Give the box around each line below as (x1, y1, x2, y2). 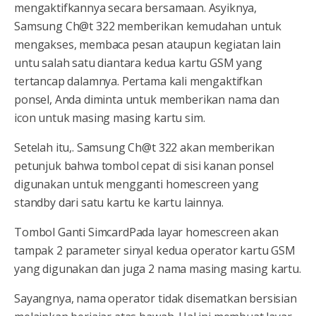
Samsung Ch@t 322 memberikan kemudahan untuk (14, 18, 282, 35)
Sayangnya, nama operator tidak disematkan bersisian (14, 291, 297, 307)
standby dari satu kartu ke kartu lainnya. (14, 195, 224, 211)
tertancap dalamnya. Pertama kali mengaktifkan (14, 73, 262, 90)
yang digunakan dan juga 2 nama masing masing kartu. (14, 261, 301, 277)
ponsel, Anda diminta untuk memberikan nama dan (14, 92, 279, 108)
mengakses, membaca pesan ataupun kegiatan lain (14, 37, 281, 53)
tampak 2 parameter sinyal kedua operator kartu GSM (14, 243, 296, 259)
